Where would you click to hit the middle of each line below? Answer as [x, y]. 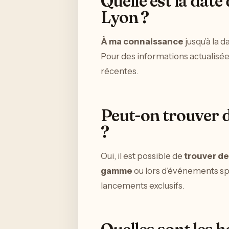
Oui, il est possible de [142, 156]
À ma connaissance [142, 41]
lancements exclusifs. [143, 185]
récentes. [120, 71]
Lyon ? [125, 17]
